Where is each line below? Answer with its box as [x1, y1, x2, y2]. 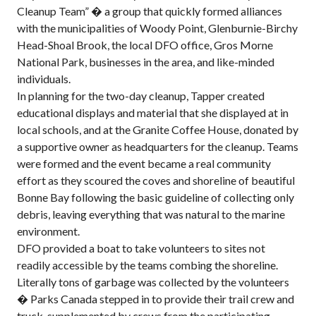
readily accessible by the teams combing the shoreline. [17, 258, 278, 272]
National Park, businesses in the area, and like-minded [17, 55, 274, 68]
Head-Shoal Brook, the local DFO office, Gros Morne [17, 38, 273, 51]
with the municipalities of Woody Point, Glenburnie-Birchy [17, 21, 298, 35]
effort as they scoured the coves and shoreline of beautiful [17, 174, 295, 187]
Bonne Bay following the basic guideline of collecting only [17, 190, 294, 204]
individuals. [17, 72, 71, 85]
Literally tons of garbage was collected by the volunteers [17, 275, 289, 288]
